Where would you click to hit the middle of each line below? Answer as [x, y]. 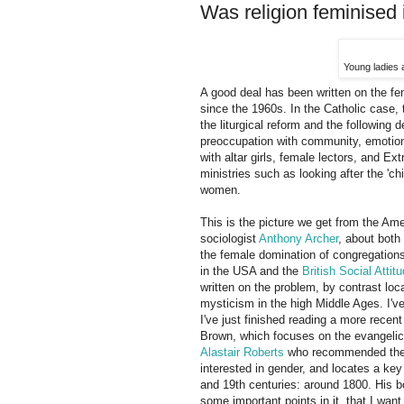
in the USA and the [251, 271]
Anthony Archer [298, 239]
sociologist [230, 239]
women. [220, 190]
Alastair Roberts [242, 353]
